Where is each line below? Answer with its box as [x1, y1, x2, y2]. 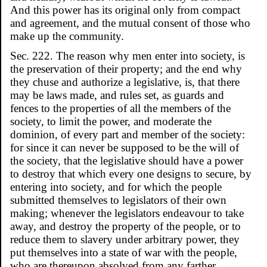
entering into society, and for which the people [10, 180, 222, 193]
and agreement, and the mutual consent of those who [10, 16, 250, 29]
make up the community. [10, 29, 124, 42]
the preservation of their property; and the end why [10, 62, 242, 75]
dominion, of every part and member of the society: [10, 128, 245, 141]
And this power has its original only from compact [10, 3, 240, 16]
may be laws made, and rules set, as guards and [10, 88, 224, 101]
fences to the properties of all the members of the [10, 101, 231, 114]
